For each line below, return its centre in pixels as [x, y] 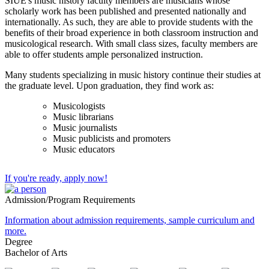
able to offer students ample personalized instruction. [104, 54]
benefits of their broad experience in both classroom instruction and [131, 32]
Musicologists [79, 106]
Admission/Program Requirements [70, 199]
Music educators [84, 149]
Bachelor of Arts [36, 252]
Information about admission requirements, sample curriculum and [130, 220]
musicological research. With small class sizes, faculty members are [131, 43]
